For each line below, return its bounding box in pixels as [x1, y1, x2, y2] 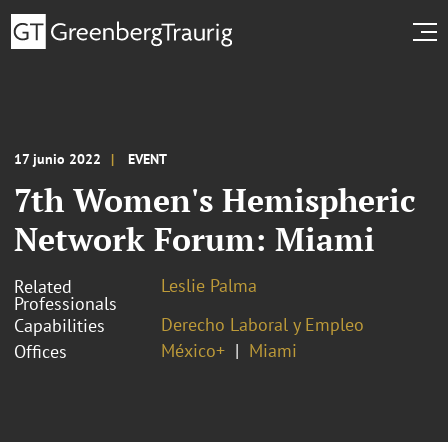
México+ [161, 338, 225, 362]
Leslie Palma [161, 273, 257, 297]
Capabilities [14, 313, 105, 337]
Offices [14, 339, 67, 363]
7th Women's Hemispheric [14, 178, 415, 221]
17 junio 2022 [14, 149, 101, 168]
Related [14, 274, 72, 298]
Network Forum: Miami [14, 217, 375, 260]
